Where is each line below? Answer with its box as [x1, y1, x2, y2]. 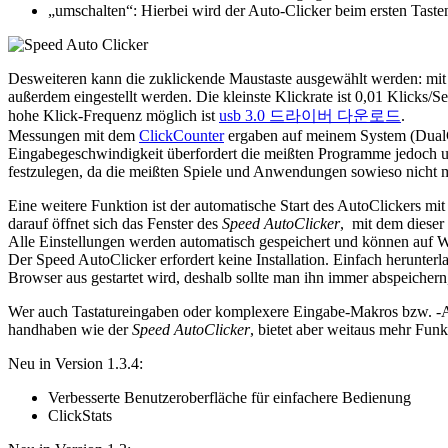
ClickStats [48, 407, 112, 425]
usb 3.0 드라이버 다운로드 [219, 107, 401, 125]
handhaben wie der [8, 321, 132, 339]
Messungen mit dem [8, 127, 139, 145]
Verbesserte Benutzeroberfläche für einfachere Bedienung [48, 389, 411, 407]
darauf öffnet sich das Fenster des [8, 215, 222, 233]
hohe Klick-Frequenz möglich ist [8, 107, 219, 125]
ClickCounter [139, 127, 224, 145]
